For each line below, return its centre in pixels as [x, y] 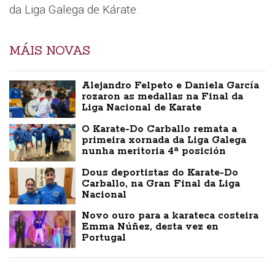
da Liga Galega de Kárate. [74, 9]
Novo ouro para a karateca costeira [170, 216]
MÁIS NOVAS [50, 50]
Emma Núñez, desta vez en [150, 227]
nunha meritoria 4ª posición [154, 151]
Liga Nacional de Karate [142, 107]
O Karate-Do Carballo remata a [160, 129]
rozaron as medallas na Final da [163, 96]
